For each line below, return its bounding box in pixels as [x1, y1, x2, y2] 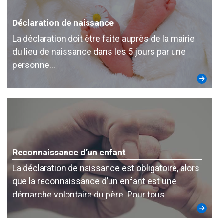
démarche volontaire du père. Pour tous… [12, 189, 171, 199]
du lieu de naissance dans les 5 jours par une [12, 46, 186, 57]
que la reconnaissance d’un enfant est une [12, 176, 176, 186]
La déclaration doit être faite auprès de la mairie [12, 33, 195, 44]
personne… [12, 60, 55, 70]
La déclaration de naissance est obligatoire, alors [12, 163, 199, 173]
